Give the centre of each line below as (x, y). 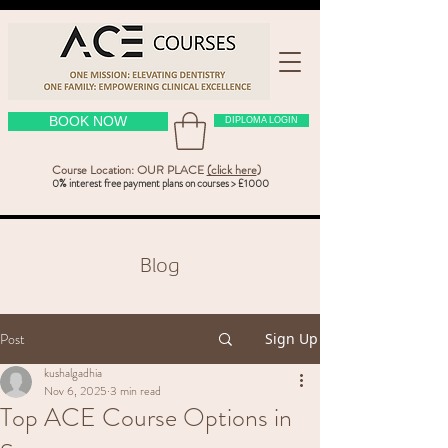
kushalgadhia (73, 373)
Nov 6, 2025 (75, 391)
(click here (231, 170)
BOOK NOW (88, 121)
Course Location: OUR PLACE (129, 170)
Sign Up (291, 339)
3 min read (135, 391)
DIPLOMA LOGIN (261, 120)
